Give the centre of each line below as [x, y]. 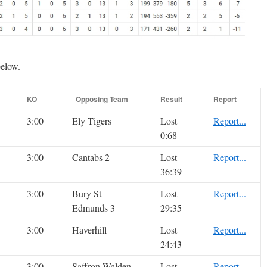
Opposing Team [102, 99]
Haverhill [89, 230]
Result [171, 99]
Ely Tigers [92, 121]
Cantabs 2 [91, 157]
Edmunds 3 [94, 208]
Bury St [87, 194]
